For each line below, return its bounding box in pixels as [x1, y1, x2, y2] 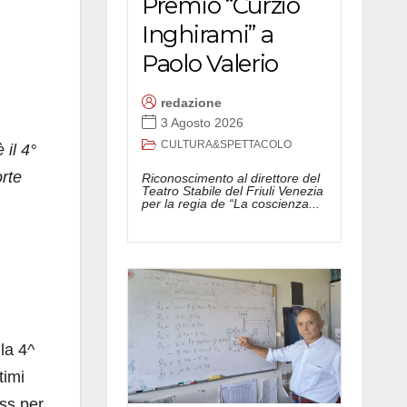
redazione [161, 95, 222, 111]
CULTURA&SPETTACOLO [161, 137, 292, 151]
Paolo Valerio [142, 48, 279, 78]
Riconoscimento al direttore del [142, 170, 320, 185]
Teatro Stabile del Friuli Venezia [142, 183, 323, 198]
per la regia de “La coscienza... [142, 195, 320, 211]
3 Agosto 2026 [161, 115, 243, 131]
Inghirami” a [142, 19, 273, 49]
